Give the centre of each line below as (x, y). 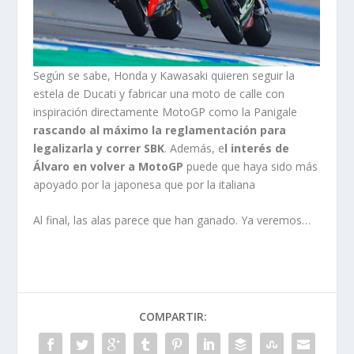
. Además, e (195, 148)
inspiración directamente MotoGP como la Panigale (166, 111)
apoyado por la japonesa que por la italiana (145, 184)
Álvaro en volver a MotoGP (109, 166)
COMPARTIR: (173, 316)
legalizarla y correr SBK (99, 148)
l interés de (257, 148)
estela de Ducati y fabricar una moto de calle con (159, 93)
